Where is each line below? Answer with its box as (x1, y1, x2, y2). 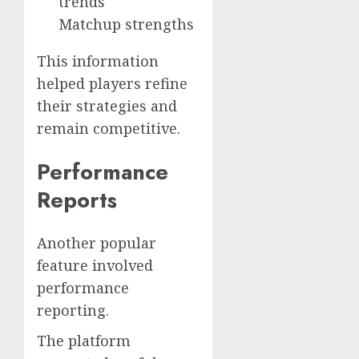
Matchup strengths (58, 14, 194, 34)
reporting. (37, 301, 109, 321)
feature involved (37, 256, 153, 276)
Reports (37, 184, 117, 216)
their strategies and (37, 96, 177, 116)
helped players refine (37, 74, 188, 94)
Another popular (37, 233, 156, 253)
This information (37, 51, 159, 71)
